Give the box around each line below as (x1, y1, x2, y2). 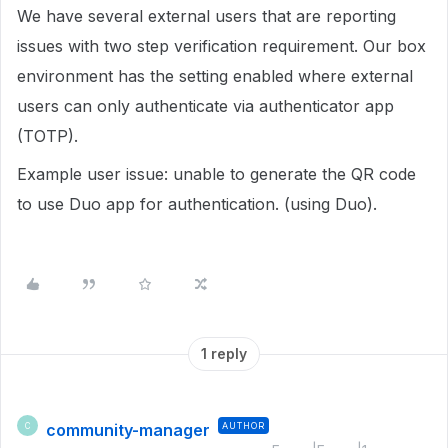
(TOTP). (17, 126, 78, 146)
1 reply (201, 345, 247, 362)
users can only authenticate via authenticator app (17, 96, 394, 116)
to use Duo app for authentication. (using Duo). (17, 194, 377, 214)
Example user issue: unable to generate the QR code (17, 164, 416, 184)
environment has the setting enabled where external (17, 66, 413, 86)
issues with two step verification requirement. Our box (17, 36, 426, 56)
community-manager (46, 420, 210, 440)
